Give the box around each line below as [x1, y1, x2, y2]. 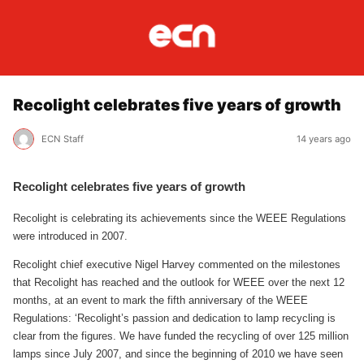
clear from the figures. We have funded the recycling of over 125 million [13, 329, 349, 342]
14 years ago [297, 132, 351, 145]
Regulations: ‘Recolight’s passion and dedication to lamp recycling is [13, 311, 336, 324]
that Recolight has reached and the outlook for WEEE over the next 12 [13, 275, 344, 288]
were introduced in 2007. [13, 229, 128, 242]
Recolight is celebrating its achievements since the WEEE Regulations [13, 211, 346, 224]
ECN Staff [41, 132, 84, 145]
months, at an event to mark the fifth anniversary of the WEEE [13, 293, 308, 306]
